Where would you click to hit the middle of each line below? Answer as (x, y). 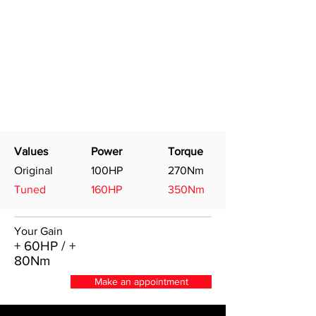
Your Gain (38, 231)
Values (31, 151)
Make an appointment (141, 281)
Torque (186, 151)
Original (34, 170)
